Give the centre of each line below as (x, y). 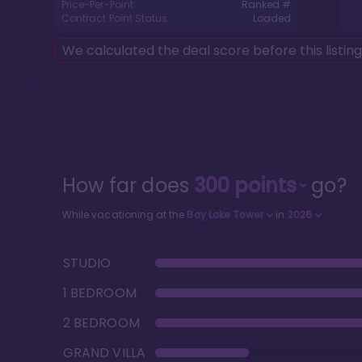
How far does (128, 185)
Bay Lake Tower (225, 215)
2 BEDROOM (101, 323)
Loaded (271, 18)
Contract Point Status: (116, 18)
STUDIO (87, 263)
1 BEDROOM (100, 293)
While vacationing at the (125, 215)
